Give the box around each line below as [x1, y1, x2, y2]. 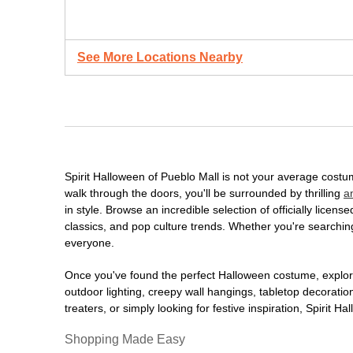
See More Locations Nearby [77, 50, 243, 64]
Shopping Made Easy [65, 333, 185, 346]
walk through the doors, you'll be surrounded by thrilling [65, 187, 344, 199]
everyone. [65, 236, 114, 249]
